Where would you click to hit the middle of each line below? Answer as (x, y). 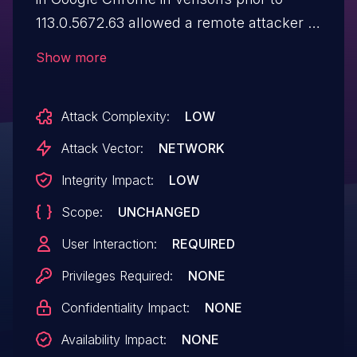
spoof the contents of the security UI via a (175, 47)
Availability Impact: (114, 340)
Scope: (82, 212)
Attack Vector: (102, 149)
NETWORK (191, 149)
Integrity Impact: (107, 180)
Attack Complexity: (115, 117)
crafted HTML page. (103, 71)
